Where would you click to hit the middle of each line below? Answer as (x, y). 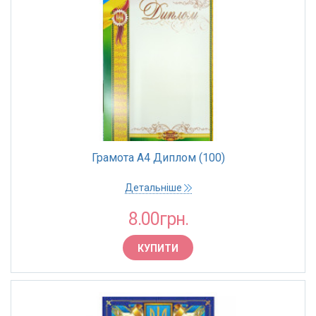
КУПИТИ (158, 248)
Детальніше (154, 188)
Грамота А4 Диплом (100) (158, 158)
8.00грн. (158, 219)
